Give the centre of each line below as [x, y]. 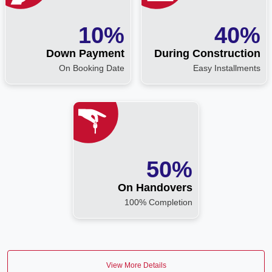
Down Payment [85, 53]
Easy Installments [227, 68]
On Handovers [155, 187]
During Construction [207, 53]
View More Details [136, 265]
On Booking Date [92, 68]
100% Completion [158, 202]
